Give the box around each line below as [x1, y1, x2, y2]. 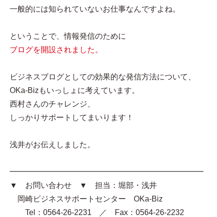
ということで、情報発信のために [10, 31, 126, 40]
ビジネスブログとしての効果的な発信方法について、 [10, 72, 196, 81]
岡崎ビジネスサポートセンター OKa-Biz [10, 194, 170, 203]
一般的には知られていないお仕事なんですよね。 [10, 4, 180, 13]
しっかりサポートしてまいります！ [10, 113, 134, 122]
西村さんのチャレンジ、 [10, 99, 95, 108]
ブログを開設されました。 [10, 45, 103, 54]
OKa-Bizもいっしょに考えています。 [10, 86, 139, 94]
